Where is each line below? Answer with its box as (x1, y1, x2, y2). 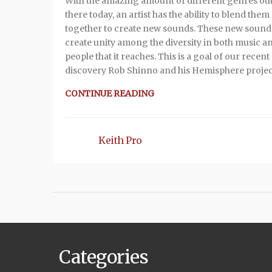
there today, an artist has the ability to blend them (65, 8, 270, 20)
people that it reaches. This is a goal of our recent (65, 50, 270, 62)
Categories (59, 245, 148, 268)
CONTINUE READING (65, 87, 154, 99)
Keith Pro (98, 134, 142, 146)
